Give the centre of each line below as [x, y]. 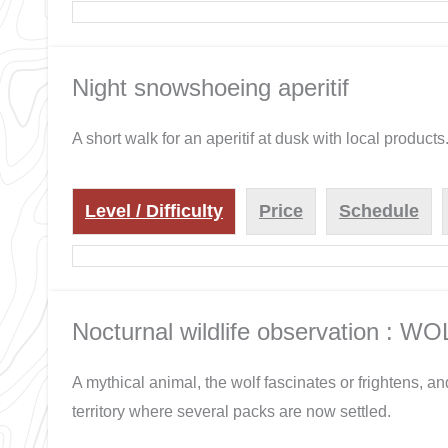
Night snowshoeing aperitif [210, 87]
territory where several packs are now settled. [231, 412]
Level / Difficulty [154, 211]
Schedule [379, 211]
